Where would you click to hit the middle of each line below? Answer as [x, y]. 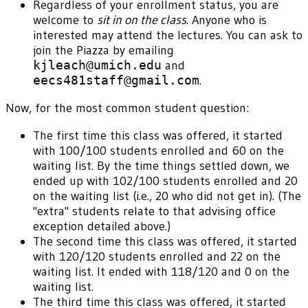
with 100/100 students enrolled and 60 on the [158, 151]
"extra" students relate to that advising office [154, 211]
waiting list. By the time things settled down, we [161, 166]
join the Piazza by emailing [103, 51]
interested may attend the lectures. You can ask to [168, 35]
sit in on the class [142, 20]
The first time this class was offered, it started [158, 136]
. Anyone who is [227, 20]
